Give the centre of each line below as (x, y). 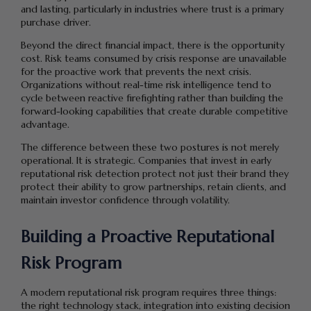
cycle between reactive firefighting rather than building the (152, 98)
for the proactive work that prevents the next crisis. (136, 71)
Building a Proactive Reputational (148, 237)
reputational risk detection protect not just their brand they (155, 173)
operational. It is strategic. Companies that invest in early (146, 160)
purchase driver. (56, 22)
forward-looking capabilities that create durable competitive (154, 111)
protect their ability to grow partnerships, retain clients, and (153, 186)
